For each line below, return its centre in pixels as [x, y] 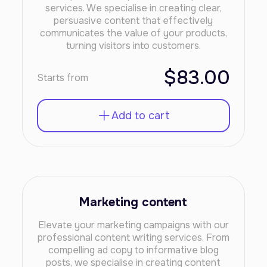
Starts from [63, 78]
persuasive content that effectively [133, 21]
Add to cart [140, 115]
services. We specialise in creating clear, [133, 8]
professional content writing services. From [133, 237]
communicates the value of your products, [133, 33]
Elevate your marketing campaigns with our [133, 225]
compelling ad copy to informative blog [133, 250]
